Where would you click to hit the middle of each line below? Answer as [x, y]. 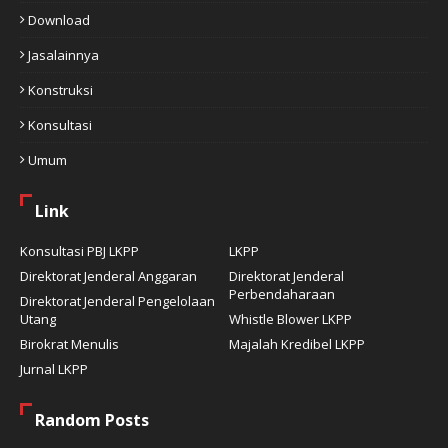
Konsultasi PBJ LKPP [79, 250]
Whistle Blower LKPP [290, 318]
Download [59, 19]
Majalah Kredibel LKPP [297, 343]
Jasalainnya [63, 54]
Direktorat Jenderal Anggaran [108, 275]
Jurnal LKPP [54, 368]
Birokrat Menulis [69, 343]
